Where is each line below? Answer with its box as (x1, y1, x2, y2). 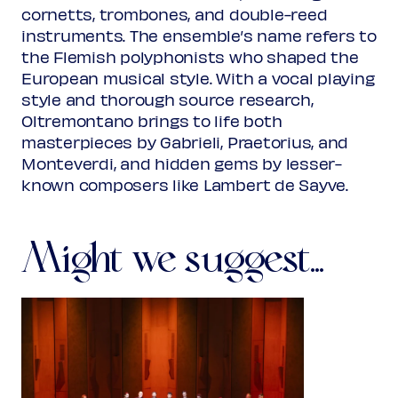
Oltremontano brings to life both (21, 110, 283, 130)
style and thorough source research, (21, 89, 314, 108)
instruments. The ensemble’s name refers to (21, 25, 377, 44)
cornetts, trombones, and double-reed (21, 4, 328, 23)
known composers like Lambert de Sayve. (21, 174, 348, 194)
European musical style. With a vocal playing (21, 68, 375, 87)
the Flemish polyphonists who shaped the (21, 46, 359, 66)
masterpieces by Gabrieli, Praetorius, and (21, 131, 349, 151)
